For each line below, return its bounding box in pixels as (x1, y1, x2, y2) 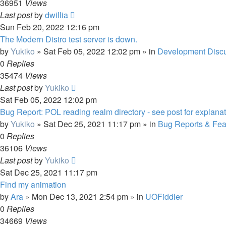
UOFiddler (145, 191, 183, 202)
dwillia (45, 9, 68, 21)
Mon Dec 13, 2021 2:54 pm (32, 191, 128, 202)
